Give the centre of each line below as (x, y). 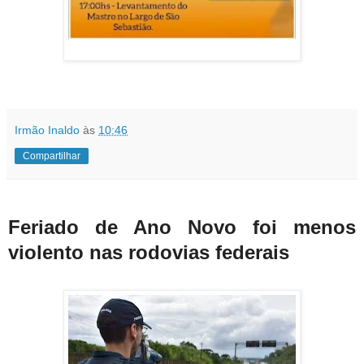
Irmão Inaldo (47, 130)
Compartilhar (52, 156)
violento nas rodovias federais (152, 253)
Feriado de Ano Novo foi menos (182, 227)
